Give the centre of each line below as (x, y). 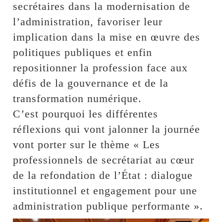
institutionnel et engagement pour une (105, 190)
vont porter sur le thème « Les (87, 144)
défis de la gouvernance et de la (91, 83)
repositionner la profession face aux (101, 67)
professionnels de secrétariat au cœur (104, 160)
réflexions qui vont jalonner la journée (107, 129)
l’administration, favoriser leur (88, 21)
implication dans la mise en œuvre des (107, 37)
